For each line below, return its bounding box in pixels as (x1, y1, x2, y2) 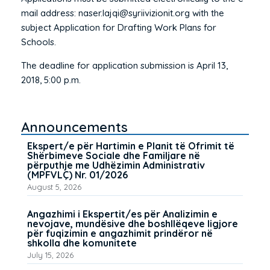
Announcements (21, 118, 128, 136)
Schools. (21, 36, 56, 48)
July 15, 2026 (27, 250, 74, 260)
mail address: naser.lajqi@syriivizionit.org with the (21, 7, 224, 19)
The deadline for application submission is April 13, (21, 59, 228, 71)
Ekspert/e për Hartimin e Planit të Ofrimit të (27, 139, 234, 152)
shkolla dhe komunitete (27, 236, 137, 249)
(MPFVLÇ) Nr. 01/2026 (27, 168, 128, 181)
